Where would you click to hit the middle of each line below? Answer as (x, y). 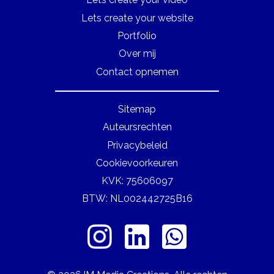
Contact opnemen (137, 72)
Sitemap (137, 109)
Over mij (137, 54)
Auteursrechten (137, 127)
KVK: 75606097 (137, 181)
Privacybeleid (137, 145)
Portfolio (137, 36)
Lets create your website (137, 18)
